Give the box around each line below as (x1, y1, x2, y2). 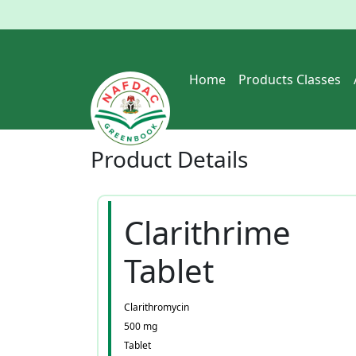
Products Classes (238, 71, 341, 88)
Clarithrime (124, 211, 291, 254)
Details (177, 144, 248, 174)
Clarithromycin (124, 300, 189, 314)
